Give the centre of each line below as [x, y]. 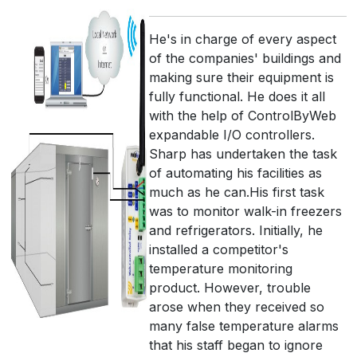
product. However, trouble [230, 288]
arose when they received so [237, 307]
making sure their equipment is [241, 77]
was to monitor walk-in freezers [245, 211]
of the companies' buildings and [245, 58]
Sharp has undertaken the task [243, 154]
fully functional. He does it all [237, 96]
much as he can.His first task [237, 192]
